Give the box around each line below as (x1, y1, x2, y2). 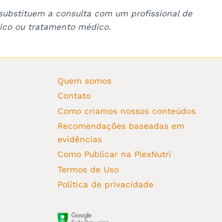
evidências (57, 134, 102, 144)
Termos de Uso (57, 164, 119, 174)
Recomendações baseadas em (57, 120, 184, 131)
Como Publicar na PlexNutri (57, 149, 171, 160)
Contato (57, 91, 91, 101)
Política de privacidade (57, 179, 154, 189)
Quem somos (57, 75, 111, 86)
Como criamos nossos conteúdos (57, 106, 196, 116)
